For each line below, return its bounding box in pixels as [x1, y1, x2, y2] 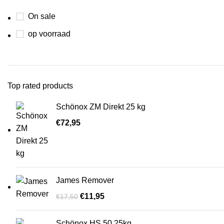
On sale [28, 12, 55, 20]
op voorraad [28, 29, 70, 38]
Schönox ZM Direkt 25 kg [56, 102, 145, 111]
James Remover [56, 176, 114, 184]
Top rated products [7, 81, 73, 90]
